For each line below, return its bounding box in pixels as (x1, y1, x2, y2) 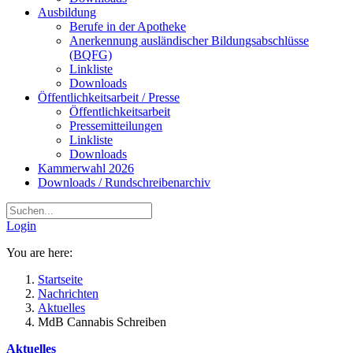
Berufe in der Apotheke (69, 20, 186, 33)
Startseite (38, 273, 83, 286)
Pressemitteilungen (69, 119, 162, 132)
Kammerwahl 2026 (38, 162, 134, 175)
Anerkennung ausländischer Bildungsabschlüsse (69, 34, 309, 47)
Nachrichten (38, 287, 98, 300)
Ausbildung (38, 6, 96, 19)
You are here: (6, 246, 72, 259)
